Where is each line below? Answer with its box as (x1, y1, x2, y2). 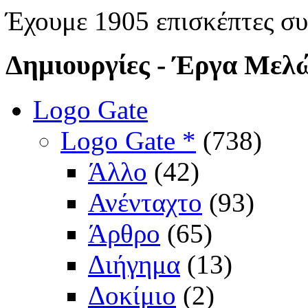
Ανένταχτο (88, 188, 202, 218)
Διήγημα (88, 250, 180, 280)
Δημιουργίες (5, 49, 150, 81)
